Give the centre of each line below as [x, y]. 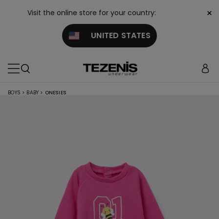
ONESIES [56, 93]
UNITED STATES [115, 35]
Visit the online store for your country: [92, 13]
